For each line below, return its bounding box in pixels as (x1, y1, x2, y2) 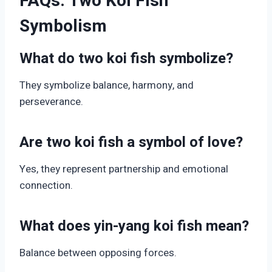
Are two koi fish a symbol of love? (19, 132, 243, 154)
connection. (19, 178, 73, 194)
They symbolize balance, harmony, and (19, 78, 194, 93)
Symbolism (19, 14, 107, 39)
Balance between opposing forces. (19, 245, 177, 261)
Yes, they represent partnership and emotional (19, 161, 228, 177)
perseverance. (19, 94, 83, 110)
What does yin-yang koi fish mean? (19, 216, 249, 237)
